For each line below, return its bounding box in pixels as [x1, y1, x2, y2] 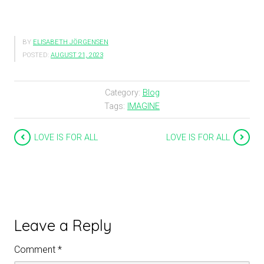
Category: [104, 88, 143, 98]
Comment [14, 244, 58, 256]
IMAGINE [127, 101, 160, 112]
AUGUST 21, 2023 [51, 51, 103, 60]
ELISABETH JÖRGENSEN [33, 38, 108, 47]
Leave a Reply [14, 216, 112, 235]
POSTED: [22, 51, 49, 60]
